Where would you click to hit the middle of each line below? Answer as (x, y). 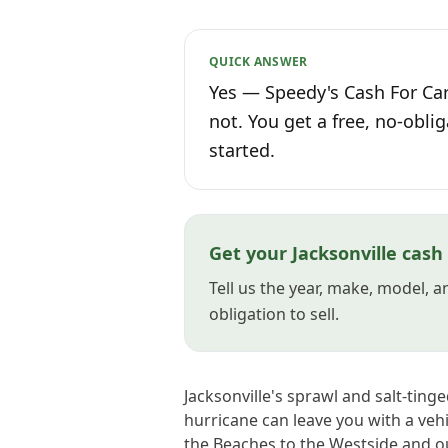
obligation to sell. (274, 314)
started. (242, 150)
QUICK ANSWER (258, 61)
